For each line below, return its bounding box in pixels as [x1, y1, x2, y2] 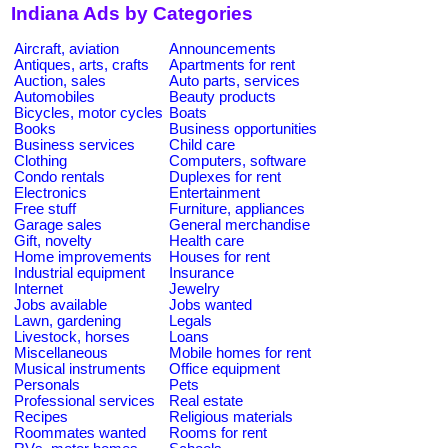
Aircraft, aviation [14, 40, 119, 57]
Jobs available [14, 296, 107, 313]
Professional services [14, 392, 155, 409]
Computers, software [169, 152, 306, 169]
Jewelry [169, 280, 220, 297]
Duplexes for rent [169, 168, 281, 185]
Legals [169, 312, 212, 329]
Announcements [169, 40, 276, 57]
